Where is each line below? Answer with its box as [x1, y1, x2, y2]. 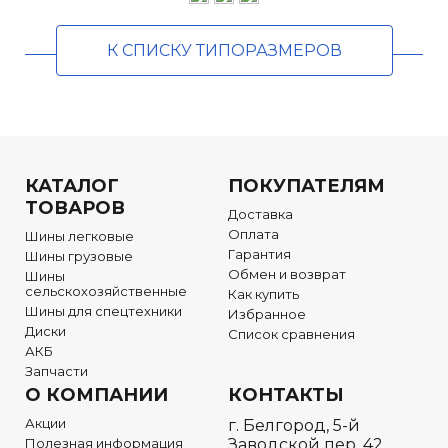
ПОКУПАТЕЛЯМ [228, 175, 385, 198]
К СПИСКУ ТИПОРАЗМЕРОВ [106, 41, 342, 61]
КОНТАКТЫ [228, 384, 344, 407]
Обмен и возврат [228, 266, 346, 283]
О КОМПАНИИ [25, 384, 168, 407]
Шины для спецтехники [25, 303, 182, 320]
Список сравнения [228, 326, 355, 343]
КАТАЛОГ [25, 175, 119, 198]
